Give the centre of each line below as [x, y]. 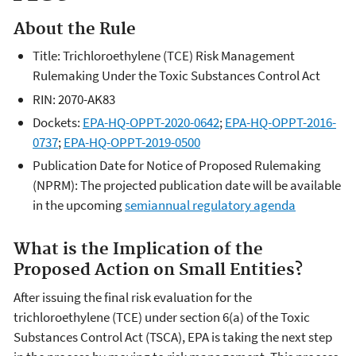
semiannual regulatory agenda [210, 205]
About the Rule [75, 29]
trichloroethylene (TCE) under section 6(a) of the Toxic [162, 317]
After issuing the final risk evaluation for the [133, 297]
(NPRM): [56, 185]
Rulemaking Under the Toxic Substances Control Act [176, 76]
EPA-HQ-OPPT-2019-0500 [132, 142]
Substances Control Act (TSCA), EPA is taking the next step [173, 337]
